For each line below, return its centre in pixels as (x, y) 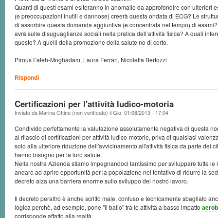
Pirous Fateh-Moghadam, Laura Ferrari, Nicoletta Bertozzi (91, 60)
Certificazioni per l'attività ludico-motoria (94, 104)
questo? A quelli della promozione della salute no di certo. (91, 42)
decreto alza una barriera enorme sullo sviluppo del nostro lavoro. (101, 181)
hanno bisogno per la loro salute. (58, 154)
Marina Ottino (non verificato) (73, 112)
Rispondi (27, 77)
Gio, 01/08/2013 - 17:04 (141, 112)
